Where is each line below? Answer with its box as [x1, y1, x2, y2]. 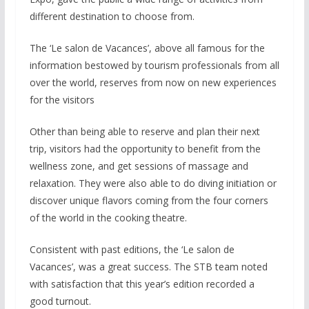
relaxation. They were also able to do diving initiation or [29, 177, 277, 190]
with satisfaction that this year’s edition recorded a [29, 277, 255, 290]
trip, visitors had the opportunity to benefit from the [29, 142, 261, 155]
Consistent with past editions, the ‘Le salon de [29, 243, 235, 256]
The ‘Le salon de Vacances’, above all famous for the [29, 41, 265, 54]
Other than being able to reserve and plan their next [29, 125, 260, 138]
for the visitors [29, 93, 94, 106]
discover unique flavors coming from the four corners [29, 194, 268, 207]
